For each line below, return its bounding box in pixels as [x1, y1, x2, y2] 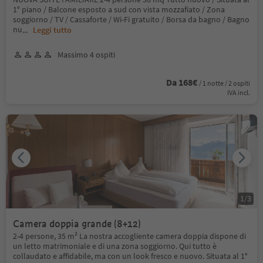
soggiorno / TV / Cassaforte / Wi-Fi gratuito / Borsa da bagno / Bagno [13, 14, 249, 25]
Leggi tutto [33, 24, 72, 35]
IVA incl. [227, 87, 250, 97]
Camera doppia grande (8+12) [13, 217, 141, 230]
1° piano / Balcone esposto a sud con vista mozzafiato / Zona [13, 4, 225, 15]
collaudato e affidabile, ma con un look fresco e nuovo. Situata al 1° [13, 250, 248, 261]
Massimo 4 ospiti [58, 49, 115, 60]
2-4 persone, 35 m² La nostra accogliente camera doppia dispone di [13, 230, 246, 241]
